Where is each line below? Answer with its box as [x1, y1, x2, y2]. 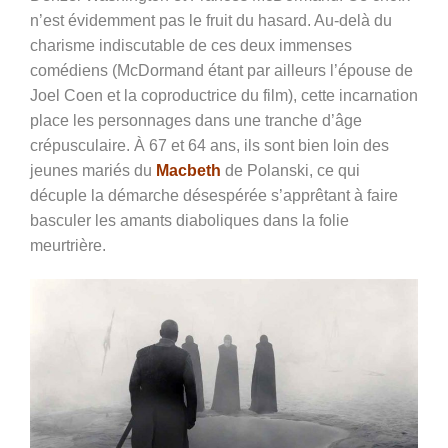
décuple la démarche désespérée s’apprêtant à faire [30, 187, 398, 205]
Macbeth [156, 162, 221, 180]
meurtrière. [30, 237, 106, 255]
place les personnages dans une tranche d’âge [30, 112, 362, 130]
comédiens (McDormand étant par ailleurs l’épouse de [30, 62, 413, 80]
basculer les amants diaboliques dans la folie [30, 212, 349, 230]
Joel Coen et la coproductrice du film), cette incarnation [30, 87, 418, 105]
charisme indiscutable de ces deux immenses [30, 37, 352, 55]
